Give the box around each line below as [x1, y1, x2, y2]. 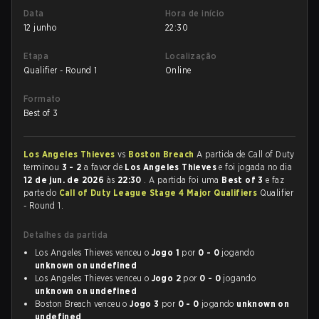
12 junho [23, 22, 57, 33]
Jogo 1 [151, 247, 180, 258]
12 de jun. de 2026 [23, 174, 107, 185]
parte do [23, 187, 59, 198]
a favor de [81, 162, 125, 172]
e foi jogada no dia [219, 162, 293, 172]
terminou [23, 162, 62, 172]
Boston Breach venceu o [35, 298, 130, 309]
